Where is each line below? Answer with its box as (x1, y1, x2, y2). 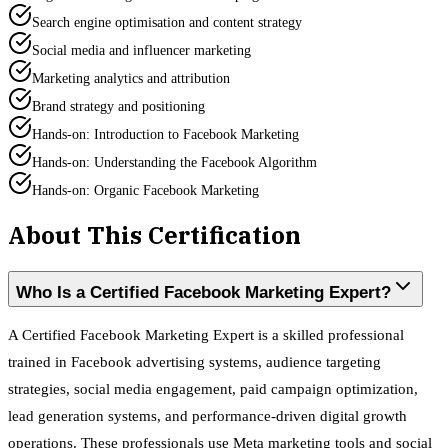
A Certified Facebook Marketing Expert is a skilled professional (8, 327, 404, 344)
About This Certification (8, 219, 301, 252)
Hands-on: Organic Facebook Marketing (32, 183, 259, 199)
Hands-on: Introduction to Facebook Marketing (32, 127, 299, 143)
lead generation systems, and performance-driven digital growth (8, 408, 407, 425)
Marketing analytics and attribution (32, 71, 230, 87)
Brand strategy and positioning (32, 99, 205, 115)
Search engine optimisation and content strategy (32, 15, 302, 31)
